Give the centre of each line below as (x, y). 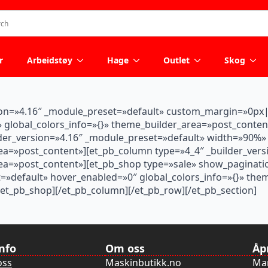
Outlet (176, 60)
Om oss (125, 248)
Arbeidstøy (50, 60)
